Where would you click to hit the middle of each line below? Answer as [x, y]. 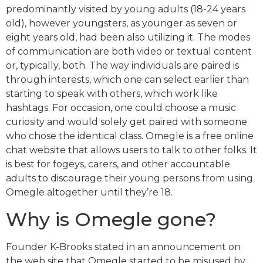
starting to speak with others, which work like [112, 94]
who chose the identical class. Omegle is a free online [130, 136]
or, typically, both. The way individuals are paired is [122, 66]
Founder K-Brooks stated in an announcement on [123, 247]
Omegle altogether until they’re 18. [89, 193]
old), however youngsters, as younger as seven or [122, 23]
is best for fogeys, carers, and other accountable [118, 164]
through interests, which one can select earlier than [127, 80]
